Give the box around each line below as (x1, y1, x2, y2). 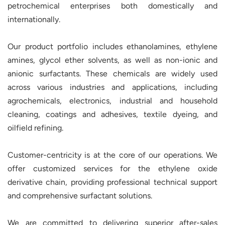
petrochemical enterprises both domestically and (8, 1, 217, 11)
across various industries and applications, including (8, 82, 217, 92)
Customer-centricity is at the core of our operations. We (8, 150, 217, 160)
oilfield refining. (8, 123, 63, 133)
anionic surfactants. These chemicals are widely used (8, 69, 217, 79)
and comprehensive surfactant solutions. (8, 191, 152, 201)
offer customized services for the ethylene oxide (8, 164, 217, 174)
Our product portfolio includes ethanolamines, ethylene (8, 42, 217, 52)
